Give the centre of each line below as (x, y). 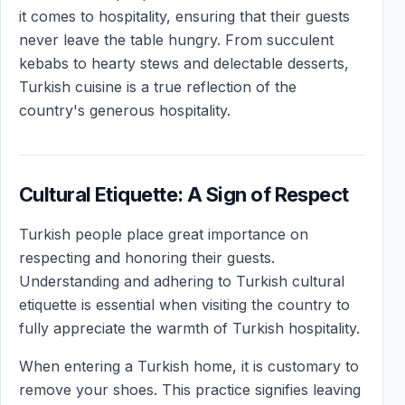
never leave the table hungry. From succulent (176, 39)
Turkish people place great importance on (164, 234)
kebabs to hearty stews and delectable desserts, (184, 63)
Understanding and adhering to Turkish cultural (182, 281)
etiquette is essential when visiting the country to (184, 304)
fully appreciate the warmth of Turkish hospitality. (189, 328)
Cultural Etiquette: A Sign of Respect (184, 194)
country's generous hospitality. (125, 110)
